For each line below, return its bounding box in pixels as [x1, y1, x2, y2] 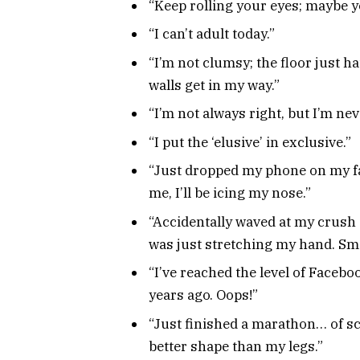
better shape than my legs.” [149, 337, 323, 355]
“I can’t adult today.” [149, 25, 275, 43]
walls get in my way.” [149, 76, 280, 94]
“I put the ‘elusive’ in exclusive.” [149, 133, 351, 151]
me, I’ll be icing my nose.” [149, 184, 311, 202]
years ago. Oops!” [149, 286, 258, 305]
